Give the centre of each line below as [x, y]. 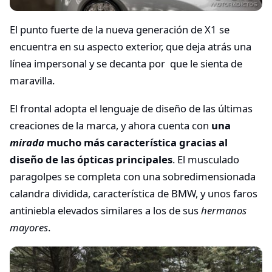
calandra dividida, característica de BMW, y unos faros [134, 193]
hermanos [224, 210]
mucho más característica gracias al [136, 142]
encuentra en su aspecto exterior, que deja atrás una [131, 47]
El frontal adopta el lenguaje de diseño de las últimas [131, 108]
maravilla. [32, 81]
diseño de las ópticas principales [91, 159]
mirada [27, 142]
